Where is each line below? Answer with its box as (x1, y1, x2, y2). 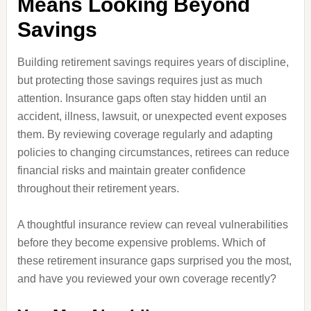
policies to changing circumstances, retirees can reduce (17, 146, 289, 158)
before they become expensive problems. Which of (17, 237, 265, 249)
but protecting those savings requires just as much (17, 74, 262, 86)
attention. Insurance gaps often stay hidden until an (17, 92, 267, 104)
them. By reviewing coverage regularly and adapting (17, 128, 273, 140)
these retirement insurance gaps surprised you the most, (17, 255, 292, 267)
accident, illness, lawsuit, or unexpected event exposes (17, 110, 287, 122)
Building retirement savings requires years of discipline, (17, 56, 289, 68)
